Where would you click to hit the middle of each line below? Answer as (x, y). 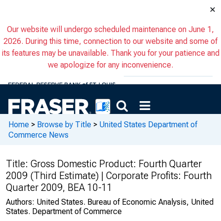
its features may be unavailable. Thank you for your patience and (110, 53)
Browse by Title (64, 124)
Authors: (21, 202)
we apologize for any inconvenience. (110, 65)
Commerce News (38, 135)
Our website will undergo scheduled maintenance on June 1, (110, 29)
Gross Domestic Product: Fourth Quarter (116, 164)
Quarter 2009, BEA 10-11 (59, 187)
